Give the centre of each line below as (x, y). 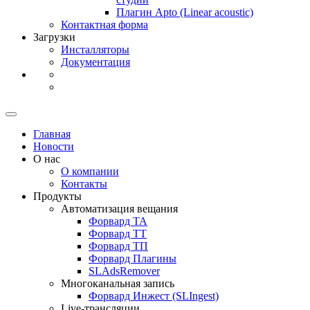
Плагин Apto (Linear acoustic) (185, 12)
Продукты (57, 196)
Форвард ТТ (118, 234)
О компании (90, 171)
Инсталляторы (95, 49)
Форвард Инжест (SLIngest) (154, 296)
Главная (52, 134)
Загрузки (54, 37)
